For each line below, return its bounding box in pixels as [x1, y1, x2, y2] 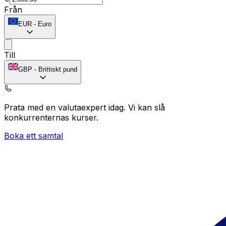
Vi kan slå [128, 102, 165, 112]
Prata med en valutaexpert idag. [4, 102, 128, 112]
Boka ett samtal [4, 130, 63, 141]
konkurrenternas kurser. [4, 112, 98, 123]
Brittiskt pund [38, 65, 77, 73]
